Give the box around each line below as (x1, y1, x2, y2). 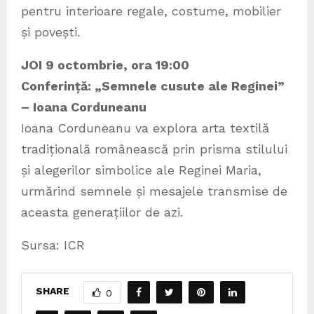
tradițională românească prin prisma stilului (21, 141, 287, 156)
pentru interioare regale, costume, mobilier (21, 3, 281, 18)
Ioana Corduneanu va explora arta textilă (21, 120, 269, 135)
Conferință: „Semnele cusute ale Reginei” (21, 78, 285, 93)
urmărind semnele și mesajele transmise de (21, 183, 287, 198)
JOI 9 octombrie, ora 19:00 (21, 57, 189, 72)
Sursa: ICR (21, 237, 85, 252)
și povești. (21, 24, 80, 39)
